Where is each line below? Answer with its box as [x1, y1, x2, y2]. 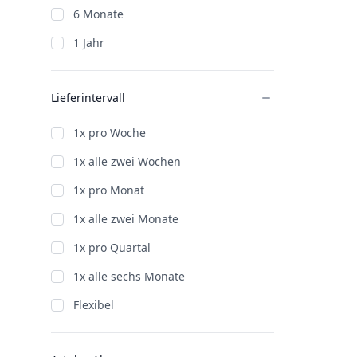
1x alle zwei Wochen [73, 154, 181, 169]
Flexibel [73, 297, 114, 312]
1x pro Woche [73, 125, 146, 140]
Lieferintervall [51, 90, 125, 105]
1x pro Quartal [73, 240, 151, 255]
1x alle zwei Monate [73, 211, 178, 226]
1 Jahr [73, 35, 104, 50]
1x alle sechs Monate [73, 269, 185, 284]
